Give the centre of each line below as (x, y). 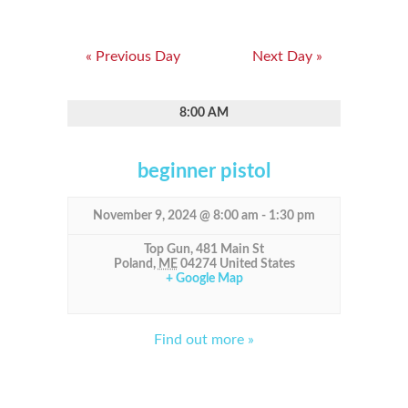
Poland (133, 264)
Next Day (284, 56)
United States (257, 264)
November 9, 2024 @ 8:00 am (176, 215)
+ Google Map (204, 278)
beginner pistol (204, 171)
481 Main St (230, 249)
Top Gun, (170, 249)
